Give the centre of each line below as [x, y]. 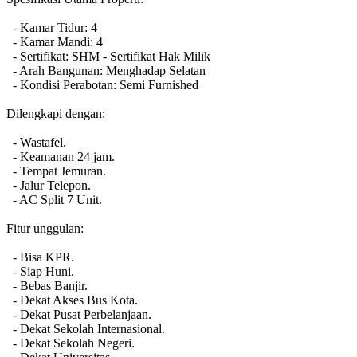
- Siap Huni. [40, 271]
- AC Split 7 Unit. [54, 199]
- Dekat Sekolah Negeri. [71, 343]
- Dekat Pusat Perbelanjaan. [79, 314]
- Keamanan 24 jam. [61, 156]
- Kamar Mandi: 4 [55, 41]
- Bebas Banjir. [47, 285]
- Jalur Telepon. [49, 185]
